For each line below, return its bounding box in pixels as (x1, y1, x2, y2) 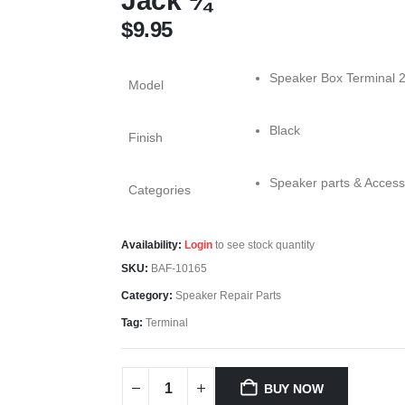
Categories (128, 182, 191, 197)
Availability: (121, 239, 182, 252)
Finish (128, 129, 163, 145)
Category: (121, 289, 175, 303)
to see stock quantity (212, 239, 315, 252)
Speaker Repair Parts (175, 289, 281, 303)
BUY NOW (263, 381, 324, 396)
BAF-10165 (151, 262, 207, 276)
